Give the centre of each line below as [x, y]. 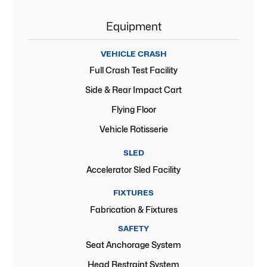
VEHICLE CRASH [133, 54]
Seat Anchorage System [133, 244]
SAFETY [133, 228]
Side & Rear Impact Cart [133, 90]
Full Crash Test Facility [133, 70]
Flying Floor [133, 110]
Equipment [133, 27]
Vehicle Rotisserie [133, 129]
